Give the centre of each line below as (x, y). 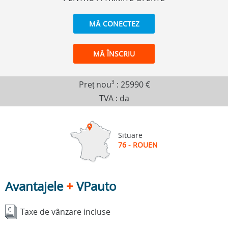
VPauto (95, 187)
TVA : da (114, 98)
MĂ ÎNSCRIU (114, 54)
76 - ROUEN (138, 145)
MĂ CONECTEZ (114, 24)
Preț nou (95, 85)
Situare (130, 135)
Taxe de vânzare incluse (65, 211)
